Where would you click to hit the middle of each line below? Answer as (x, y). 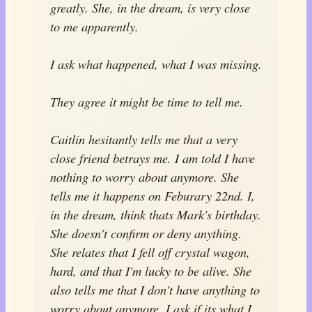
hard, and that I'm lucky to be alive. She (151, 271)
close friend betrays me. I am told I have (153, 158)
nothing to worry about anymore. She (145, 177)
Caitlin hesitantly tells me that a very (144, 139)
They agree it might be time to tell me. (147, 101)
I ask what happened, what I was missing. (156, 64)
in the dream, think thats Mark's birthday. (156, 214)
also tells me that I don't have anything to (155, 289)
